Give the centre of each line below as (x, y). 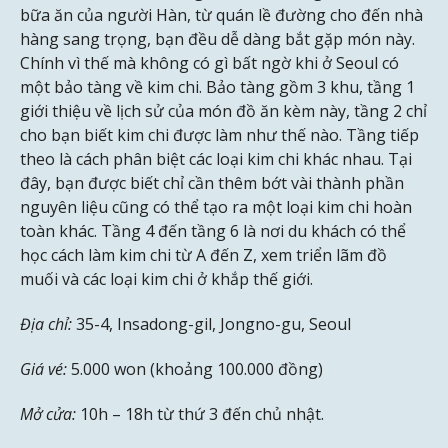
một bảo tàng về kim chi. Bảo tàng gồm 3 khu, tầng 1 (217, 87)
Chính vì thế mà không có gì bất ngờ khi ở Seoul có (209, 63)
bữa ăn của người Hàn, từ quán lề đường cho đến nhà (221, 15)
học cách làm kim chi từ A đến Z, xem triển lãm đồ (203, 255)
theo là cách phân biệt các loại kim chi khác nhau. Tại (216, 159)
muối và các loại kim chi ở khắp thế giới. (166, 279)
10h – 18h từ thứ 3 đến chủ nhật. (200, 413)
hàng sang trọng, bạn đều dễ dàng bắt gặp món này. (217, 39)
